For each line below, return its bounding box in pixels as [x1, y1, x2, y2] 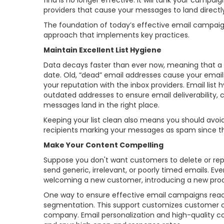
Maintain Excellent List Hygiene [43, 45, 163, 55]
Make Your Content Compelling [43, 140, 165, 150]
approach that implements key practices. [43, 30, 191, 40]
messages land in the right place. [43, 100, 161, 110]
